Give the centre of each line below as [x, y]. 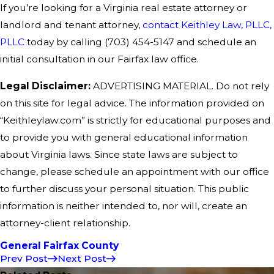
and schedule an [215, 42]
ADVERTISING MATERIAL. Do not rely [180, 86]
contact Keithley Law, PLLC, [207, 25]
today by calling [65, 42]
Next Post [82, 259]
